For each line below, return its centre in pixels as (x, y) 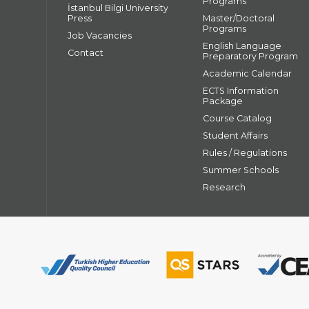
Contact (86, 53)
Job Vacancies (100, 36)
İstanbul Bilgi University (118, 8)
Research (225, 188)
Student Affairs (236, 136)
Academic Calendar (248, 74)
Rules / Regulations (245, 153)
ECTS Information (241, 91)
